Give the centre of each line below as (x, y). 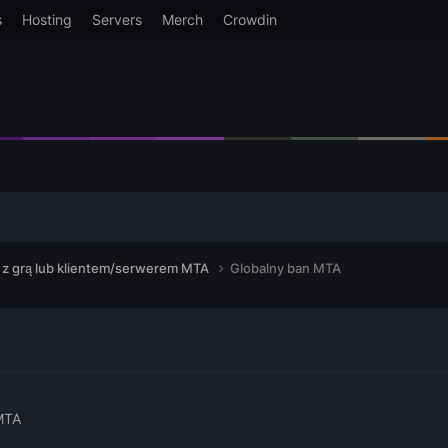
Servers (116, 19)
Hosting (46, 19)
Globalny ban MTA (285, 267)
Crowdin (249, 19)
